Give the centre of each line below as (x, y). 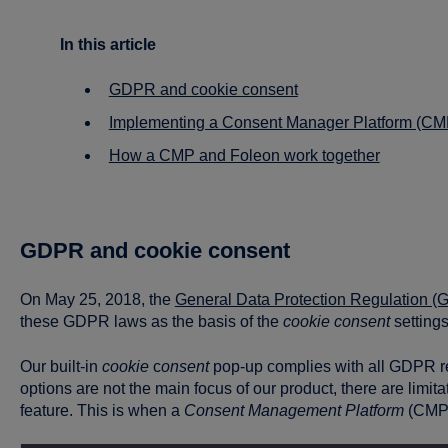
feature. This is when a (101, 410)
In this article (107, 45)
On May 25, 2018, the (97, 300)
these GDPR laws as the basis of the (151, 322)
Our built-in (60, 366)
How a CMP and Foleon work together (244, 155)
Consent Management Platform (293, 410)
